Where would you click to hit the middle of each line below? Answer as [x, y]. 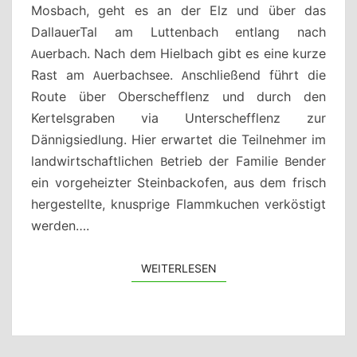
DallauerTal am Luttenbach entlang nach [178, 31]
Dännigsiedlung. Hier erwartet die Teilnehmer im [178, 139]
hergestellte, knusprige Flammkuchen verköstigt [178, 204]
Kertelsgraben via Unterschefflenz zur [178, 118]
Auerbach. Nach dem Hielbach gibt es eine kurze [178, 53]
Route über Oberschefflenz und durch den [178, 96]
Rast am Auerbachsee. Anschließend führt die [178, 75]
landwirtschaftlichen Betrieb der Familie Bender [178, 161]
